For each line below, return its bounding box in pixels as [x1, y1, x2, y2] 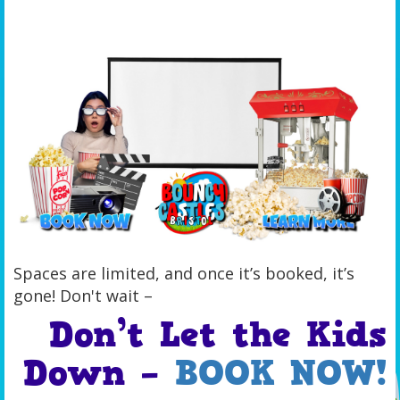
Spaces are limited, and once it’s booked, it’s [13, 262, 354, 284]
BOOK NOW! [175, 348, 387, 397]
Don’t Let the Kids [49, 310, 387, 359]
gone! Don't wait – [13, 284, 153, 306]
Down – [23, 348, 175, 397]
